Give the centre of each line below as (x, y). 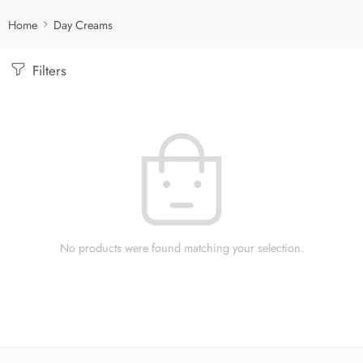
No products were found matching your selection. (181, 248)
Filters (47, 70)
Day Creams (83, 24)
